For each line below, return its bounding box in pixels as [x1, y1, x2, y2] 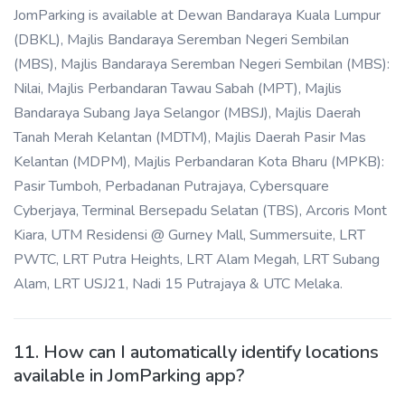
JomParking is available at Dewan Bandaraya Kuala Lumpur [14, 5, 381, 25]
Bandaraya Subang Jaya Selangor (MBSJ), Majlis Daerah [14, 103, 361, 123]
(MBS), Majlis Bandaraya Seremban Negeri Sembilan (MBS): [14, 54, 390, 74]
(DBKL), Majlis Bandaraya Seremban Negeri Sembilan [14, 30, 349, 50]
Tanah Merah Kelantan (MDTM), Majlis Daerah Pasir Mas [14, 127, 366, 147]
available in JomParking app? [14, 363, 245, 388]
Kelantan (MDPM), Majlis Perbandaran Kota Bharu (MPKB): [14, 152, 384, 172]
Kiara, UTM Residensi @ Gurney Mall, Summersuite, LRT [14, 225, 365, 245]
